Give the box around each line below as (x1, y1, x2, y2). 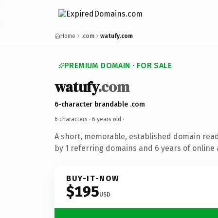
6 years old (92, 115, 121, 123)
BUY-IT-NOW (66, 173, 120, 183)
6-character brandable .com (54, 100, 145, 109)
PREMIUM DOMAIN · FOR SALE (64, 61, 172, 70)
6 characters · (54, 115, 92, 123)
